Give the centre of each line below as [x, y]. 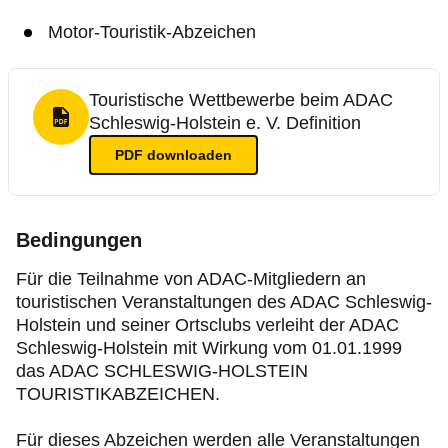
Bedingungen [79, 240]
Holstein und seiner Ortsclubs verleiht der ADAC [207, 325]
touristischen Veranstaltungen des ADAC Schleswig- [224, 302]
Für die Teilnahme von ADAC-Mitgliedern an [191, 279]
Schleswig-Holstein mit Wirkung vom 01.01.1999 [209, 348]
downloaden [187, 155]
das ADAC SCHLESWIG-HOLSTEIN [162, 371]
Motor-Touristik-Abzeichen [152, 32]
